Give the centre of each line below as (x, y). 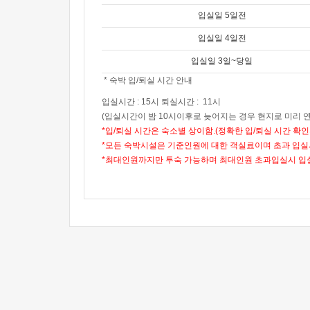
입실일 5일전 (222, 15)
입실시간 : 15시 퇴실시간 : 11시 (161, 102)
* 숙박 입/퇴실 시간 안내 (147, 80)
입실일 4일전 (222, 38)
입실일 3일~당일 (222, 61)
